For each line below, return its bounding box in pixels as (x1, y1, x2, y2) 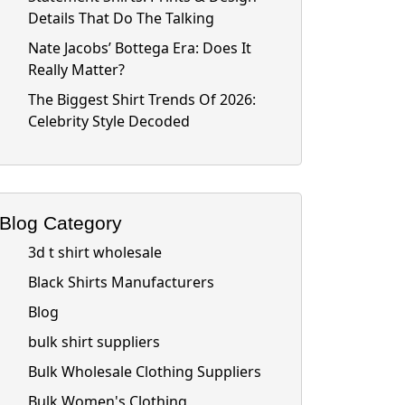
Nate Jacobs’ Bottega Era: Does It (28, 38, 251, 59)
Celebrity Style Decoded (28, 111, 190, 132)
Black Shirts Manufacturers (28, 272, 214, 293)
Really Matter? (28, 60, 125, 80)
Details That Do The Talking (28, 8, 214, 29)
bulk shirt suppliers (28, 332, 160, 353)
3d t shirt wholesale (28, 242, 162, 263)
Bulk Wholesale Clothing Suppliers (28, 362, 261, 382)
